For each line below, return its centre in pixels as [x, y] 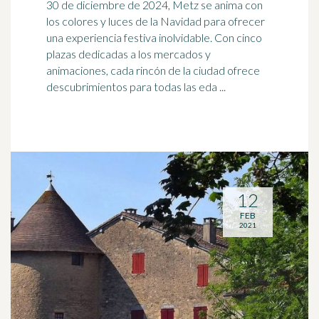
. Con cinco [236, 37]
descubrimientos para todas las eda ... [136, 87]
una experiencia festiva [103, 37]
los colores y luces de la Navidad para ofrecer [156, 21]
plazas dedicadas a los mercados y [129, 54]
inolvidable [184, 37]
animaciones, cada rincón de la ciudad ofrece [153, 70]
